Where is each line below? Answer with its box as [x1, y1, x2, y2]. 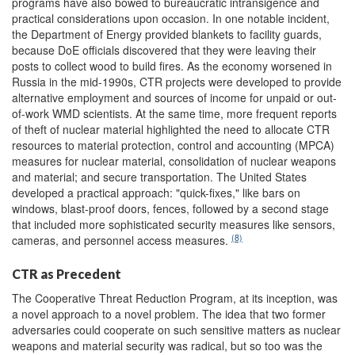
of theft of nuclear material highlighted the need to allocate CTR [12, 121, 330, 138]
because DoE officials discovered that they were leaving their [12, 42, 316, 59]
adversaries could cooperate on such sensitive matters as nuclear [12, 322, 341, 338]
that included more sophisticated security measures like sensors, [12, 216, 335, 233]
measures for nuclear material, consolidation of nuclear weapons [12, 153, 336, 170]
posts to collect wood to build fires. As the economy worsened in [12, 58, 332, 74]
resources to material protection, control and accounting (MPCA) [12, 137, 334, 154]
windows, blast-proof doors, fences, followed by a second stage [12, 200, 329, 217]
